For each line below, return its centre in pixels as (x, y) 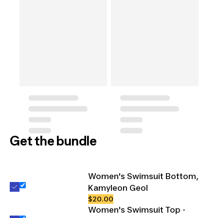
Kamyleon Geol (118, 188)
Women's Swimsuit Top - (137, 209)
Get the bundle (53, 141)
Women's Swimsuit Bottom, (143, 176)
